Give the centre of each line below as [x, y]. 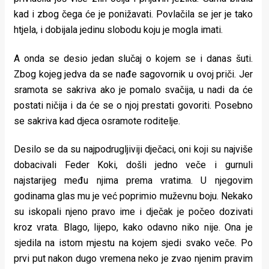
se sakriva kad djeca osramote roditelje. [97, 121]
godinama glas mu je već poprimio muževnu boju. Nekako [133, 196]
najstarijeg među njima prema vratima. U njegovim [133, 180]
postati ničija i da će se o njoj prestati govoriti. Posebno [133, 105]
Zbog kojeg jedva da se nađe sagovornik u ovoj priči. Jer [133, 74]
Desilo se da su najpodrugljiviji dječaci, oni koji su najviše [133, 149]
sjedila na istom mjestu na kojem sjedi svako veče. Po [133, 243]
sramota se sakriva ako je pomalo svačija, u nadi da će [133, 89]
